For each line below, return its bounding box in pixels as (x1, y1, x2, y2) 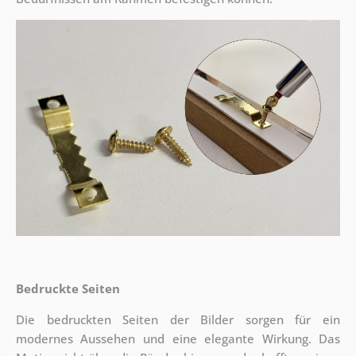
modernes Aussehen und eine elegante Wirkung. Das (15, 330, 341, 346)
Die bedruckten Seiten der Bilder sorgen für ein (15, 311, 341, 327)
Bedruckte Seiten (15, 280, 120, 296)
